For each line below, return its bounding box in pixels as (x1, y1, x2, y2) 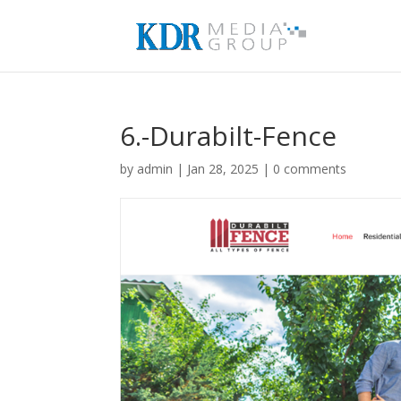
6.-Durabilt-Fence (120, 117, 337, 154)
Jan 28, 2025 (187, 160, 260, 177)
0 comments (273, 160, 347, 177)
